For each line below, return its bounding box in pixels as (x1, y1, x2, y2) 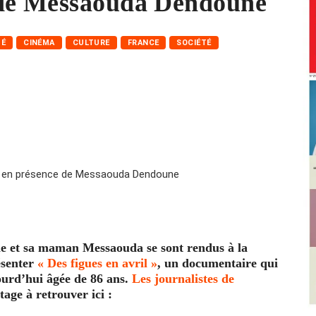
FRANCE (127, 37, 159, 47)
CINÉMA (23, 37, 55, 47)
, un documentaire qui (157, 255, 278, 270)
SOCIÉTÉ (176, 37, 212, 47)
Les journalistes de (132, 271, 234, 286)
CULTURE (72, 37, 110, 47)
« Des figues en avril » (37, 255, 157, 270)
